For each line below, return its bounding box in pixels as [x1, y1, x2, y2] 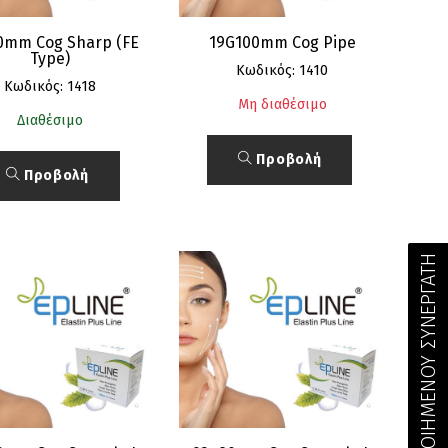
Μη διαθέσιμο [237, 95, 327, 113]
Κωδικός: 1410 [236, 61, 329, 79]
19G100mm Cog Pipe [208, 32, 356, 52]
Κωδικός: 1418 [3, 77, 96, 95]
